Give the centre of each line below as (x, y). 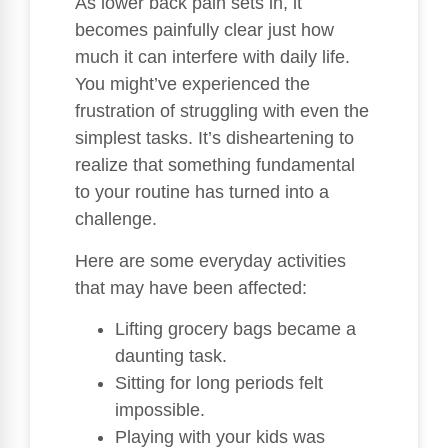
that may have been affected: (191, 287)
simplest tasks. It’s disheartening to (214, 138)
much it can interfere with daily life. (212, 57)
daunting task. (171, 356)
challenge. (116, 219)
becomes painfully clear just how (204, 30)
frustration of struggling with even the (222, 111)
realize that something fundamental (215, 165)
